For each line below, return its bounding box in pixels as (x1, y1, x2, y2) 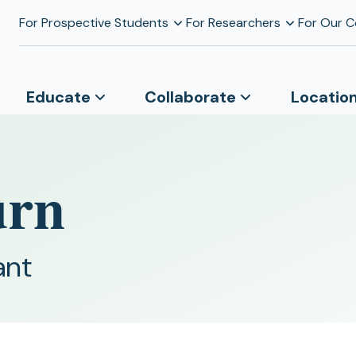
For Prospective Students (18, 14, 168, 31)
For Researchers (185, 14, 281, 31)
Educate (25, 87, 91, 107)
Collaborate (145, 87, 237, 107)
